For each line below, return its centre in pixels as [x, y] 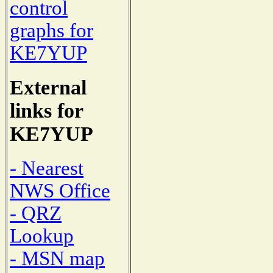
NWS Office [60, 190]
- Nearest [47, 168]
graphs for [51, 31]
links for [46, 111]
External [48, 88]
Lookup [42, 236]
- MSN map [57, 258]
